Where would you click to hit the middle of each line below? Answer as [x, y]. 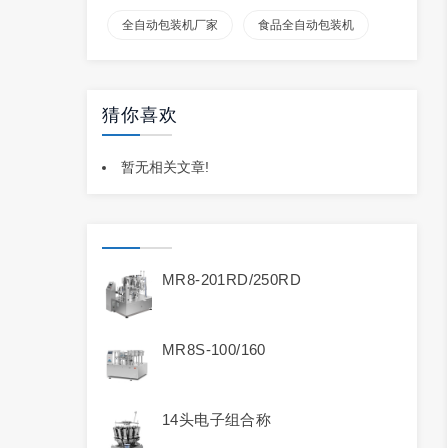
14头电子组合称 [217, 419]
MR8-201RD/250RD [231, 279]
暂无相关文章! [165, 167]
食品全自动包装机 [306, 25]
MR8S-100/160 [214, 349]
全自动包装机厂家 [170, 25]
